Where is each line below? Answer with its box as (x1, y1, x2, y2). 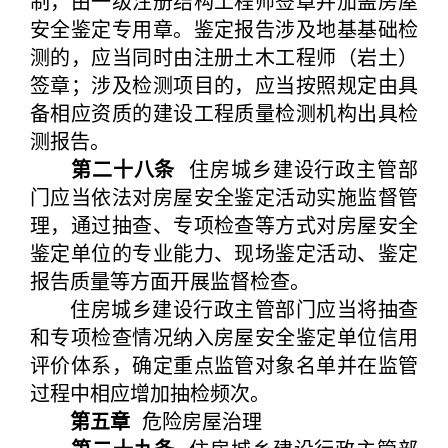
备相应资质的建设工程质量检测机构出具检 (30, 98, 418, 127)
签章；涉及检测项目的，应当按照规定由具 (30, 70, 418, 99)
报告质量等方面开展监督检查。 (30, 266, 310, 295)
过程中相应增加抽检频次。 (30, 378, 270, 407)
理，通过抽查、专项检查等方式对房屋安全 (30, 210, 418, 239)
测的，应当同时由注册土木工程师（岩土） (30, 42, 418, 71)
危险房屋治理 (130, 406, 262, 435)
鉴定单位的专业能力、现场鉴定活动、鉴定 (30, 238, 418, 267)
